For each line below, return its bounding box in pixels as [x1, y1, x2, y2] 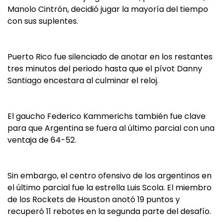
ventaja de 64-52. [7, 134, 76, 146]
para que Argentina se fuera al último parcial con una [7, 122, 215, 134]
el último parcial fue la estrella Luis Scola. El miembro [7, 182, 212, 193]
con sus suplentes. [7, 15, 78, 27]
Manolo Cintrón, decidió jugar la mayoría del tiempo [7, 3, 208, 15]
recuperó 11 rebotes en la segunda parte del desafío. [7, 206, 211, 217]
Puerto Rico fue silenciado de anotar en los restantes [7, 51, 213, 62]
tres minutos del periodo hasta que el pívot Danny [7, 63, 202, 74]
